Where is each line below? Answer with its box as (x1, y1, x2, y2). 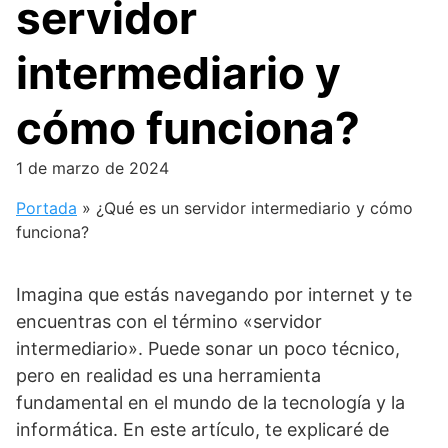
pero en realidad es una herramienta (16, 365, 321, 386)
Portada (16, 198, 77, 218)
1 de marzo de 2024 (16, 158, 169, 178)
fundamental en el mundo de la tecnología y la (16, 392, 405, 413)
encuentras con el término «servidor (16, 311, 322, 332)
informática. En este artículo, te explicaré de (16, 419, 389, 440)
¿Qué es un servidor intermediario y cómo (96, 198, 413, 218)
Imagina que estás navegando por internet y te (16, 284, 412, 305)
